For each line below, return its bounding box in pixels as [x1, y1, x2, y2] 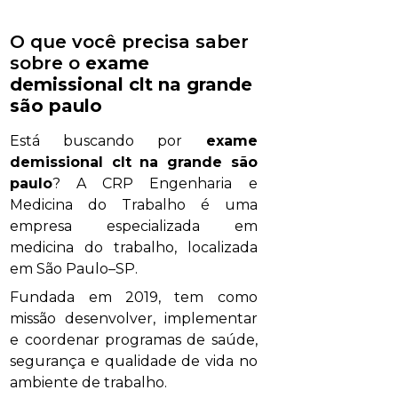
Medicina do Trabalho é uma [10, 196, 258, 214]
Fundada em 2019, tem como [10, 289, 258, 306]
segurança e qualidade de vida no [10, 353, 258, 370]
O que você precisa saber [10, 31, 250, 53]
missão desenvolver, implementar [10, 310, 258, 328]
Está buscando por [10, 132, 206, 150]
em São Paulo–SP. [10, 260, 139, 278]
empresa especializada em [10, 218, 258, 235]
